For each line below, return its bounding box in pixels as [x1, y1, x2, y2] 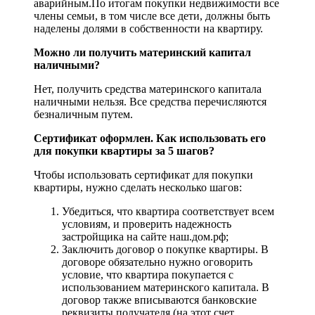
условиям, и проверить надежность [62, 218, 231, 231]
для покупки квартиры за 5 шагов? [34, 145, 214, 157]
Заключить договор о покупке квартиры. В [62, 243, 269, 256]
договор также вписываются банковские [62, 294, 257, 307]
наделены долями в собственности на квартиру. [34, 22, 263, 35]
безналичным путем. [34, 108, 133, 121]
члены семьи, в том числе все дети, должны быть [34, 10, 270, 22]
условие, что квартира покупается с [62, 269, 233, 281]
